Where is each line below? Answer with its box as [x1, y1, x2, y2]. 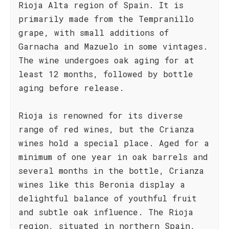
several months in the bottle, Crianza [18, 165, 204, 176]
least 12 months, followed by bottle [18, 68, 193, 79]
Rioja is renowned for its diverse [18, 110, 183, 121]
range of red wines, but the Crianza [18, 124, 194, 134]
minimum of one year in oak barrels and [18, 151, 208, 162]
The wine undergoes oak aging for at [18, 55, 194, 65]
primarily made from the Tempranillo [18, 13, 194, 24]
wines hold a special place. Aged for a [18, 138, 209, 148]
